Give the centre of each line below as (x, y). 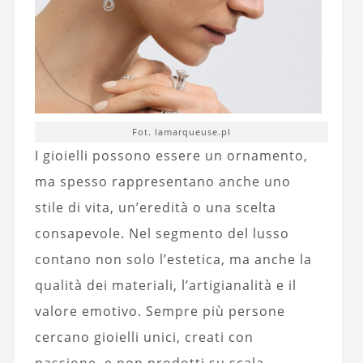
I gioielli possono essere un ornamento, (171, 155)
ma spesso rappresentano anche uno (162, 181)
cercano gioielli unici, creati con (144, 337)
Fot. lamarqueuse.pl (182, 131)
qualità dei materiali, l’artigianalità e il (165, 285)
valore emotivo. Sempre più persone (160, 311)
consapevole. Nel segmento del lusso (162, 233)
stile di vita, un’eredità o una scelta (155, 207)
